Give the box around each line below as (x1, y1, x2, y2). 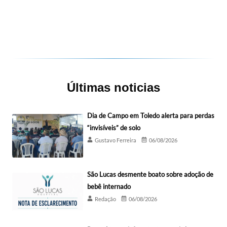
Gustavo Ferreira (95, 136, 136, 143)
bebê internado (87, 182, 131, 191)
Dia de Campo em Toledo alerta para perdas (87, 111, 214, 120)
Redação (95, 196, 116, 203)
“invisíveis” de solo (87, 123, 140, 132)
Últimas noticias (67, 80, 160, 94)
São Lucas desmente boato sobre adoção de (87, 170, 213, 179)
